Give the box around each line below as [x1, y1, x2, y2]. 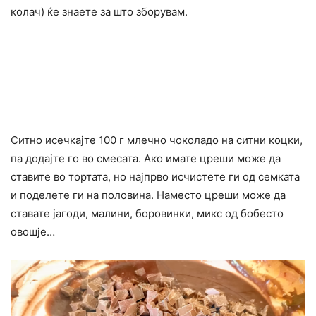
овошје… [11, 225, 55, 239]
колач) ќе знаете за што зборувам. [11, 5, 188, 19]
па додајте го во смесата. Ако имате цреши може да [11, 152, 281, 166]
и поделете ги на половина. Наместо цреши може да [11, 188, 286, 202]
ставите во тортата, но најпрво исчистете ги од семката [11, 170, 300, 184]
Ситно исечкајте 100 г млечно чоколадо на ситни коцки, [11, 133, 303, 147]
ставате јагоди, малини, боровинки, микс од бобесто [11, 207, 284, 221]
